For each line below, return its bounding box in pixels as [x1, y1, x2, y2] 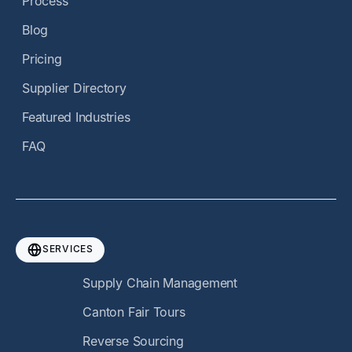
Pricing [22, 50, 62, 67]
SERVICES [42, 242, 93, 255]
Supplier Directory [22, 79, 126, 96]
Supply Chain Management [82, 274, 237, 291]
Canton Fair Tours [82, 303, 185, 320]
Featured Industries [22, 108, 130, 125]
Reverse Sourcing [82, 332, 184, 349]
